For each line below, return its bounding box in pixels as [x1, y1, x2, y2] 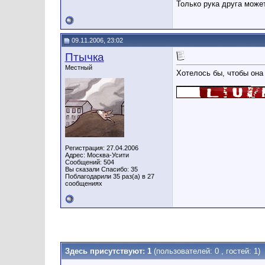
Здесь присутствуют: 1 [64, 247, 154, 256]
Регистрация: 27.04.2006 [64, 144, 138, 151]
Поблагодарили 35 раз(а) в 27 [64, 173, 154, 180]
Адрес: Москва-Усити [64, 151, 129, 159]
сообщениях [64, 180, 102, 187]
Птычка [64, 51, 104, 63]
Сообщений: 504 [64, 159, 114, 166]
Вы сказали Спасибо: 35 [64, 166, 138, 173]
